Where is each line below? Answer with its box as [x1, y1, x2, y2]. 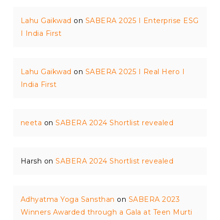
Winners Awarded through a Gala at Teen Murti [20, 208, 192, 217]
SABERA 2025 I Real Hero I [85, 67, 185, 76]
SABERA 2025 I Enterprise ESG [85, 16, 199, 25]
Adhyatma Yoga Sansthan [20, 195, 115, 204]
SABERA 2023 [128, 195, 180, 204]
